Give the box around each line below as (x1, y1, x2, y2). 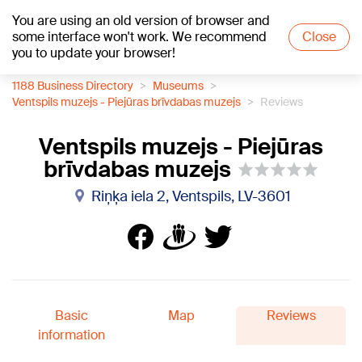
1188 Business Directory (12, 78, 133, 93)
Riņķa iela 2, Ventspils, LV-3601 (90, 187, 291, 206)
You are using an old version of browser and (12, 12, 270, 29)
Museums (153, 78, 204, 93)
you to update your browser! (12, 44, 175, 61)
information (37, 326, 105, 343)
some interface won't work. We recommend (12, 28, 267, 45)
